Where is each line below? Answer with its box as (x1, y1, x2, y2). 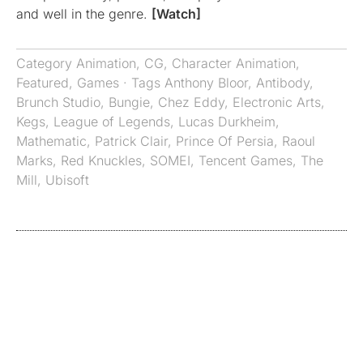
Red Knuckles (61, 152, 142, 169)
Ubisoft (45, 172, 89, 189)
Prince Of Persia (176, 133, 274, 150)
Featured (16, 75, 69, 92)
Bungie (109, 94, 150, 111)
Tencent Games (199, 152, 293, 169)
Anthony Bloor (164, 75, 248, 92)
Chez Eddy (158, 94, 224, 111)
